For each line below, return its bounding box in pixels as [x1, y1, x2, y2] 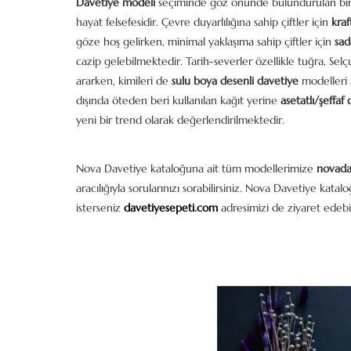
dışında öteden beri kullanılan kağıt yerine [76, 93, 280, 107]
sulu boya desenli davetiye [172, 74, 299, 88]
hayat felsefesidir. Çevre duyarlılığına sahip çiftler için [76, 15, 331, 29]
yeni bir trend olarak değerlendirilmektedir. [76, 113, 284, 127]
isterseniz [76, 201, 124, 215]
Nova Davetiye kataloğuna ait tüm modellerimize [76, 161, 317, 175]
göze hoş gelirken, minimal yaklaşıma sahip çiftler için [76, 34, 335, 49]
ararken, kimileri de [76, 74, 172, 88]
